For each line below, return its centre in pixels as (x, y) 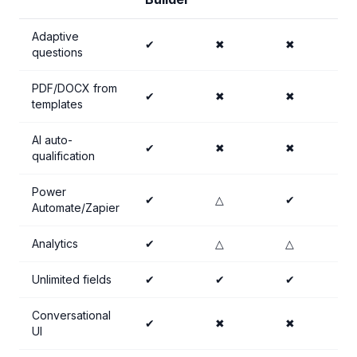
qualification (63, 156)
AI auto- (52, 140)
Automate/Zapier (76, 208)
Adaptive (55, 36)
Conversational (71, 315)
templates (57, 104)
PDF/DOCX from (75, 88)
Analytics (55, 243)
